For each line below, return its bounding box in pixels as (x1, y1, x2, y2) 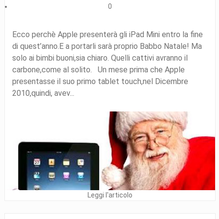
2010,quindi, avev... (12, 88, 74, 98)
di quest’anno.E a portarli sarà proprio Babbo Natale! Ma (12, 41, 202, 51)
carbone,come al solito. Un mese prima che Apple (12, 65, 185, 74)
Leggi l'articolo (87, 191, 132, 199)
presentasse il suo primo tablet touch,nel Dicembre (12, 76, 188, 86)
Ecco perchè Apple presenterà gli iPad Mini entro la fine (12, 29, 203, 39)
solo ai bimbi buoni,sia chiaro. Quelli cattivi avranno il (12, 53, 188, 63)
